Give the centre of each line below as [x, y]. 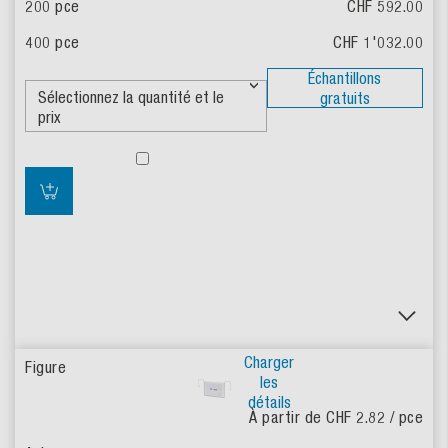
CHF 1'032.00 [378, 42]
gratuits [344, 98]
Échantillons [345, 78]
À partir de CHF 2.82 [319, 417]
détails [269, 402]
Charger [269, 362]
